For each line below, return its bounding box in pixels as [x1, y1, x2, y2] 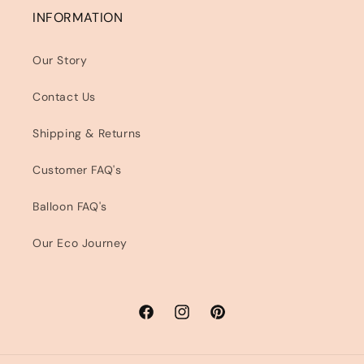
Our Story [32, 53, 88, 67]
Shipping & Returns [32, 126, 141, 141]
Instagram [172, 313, 229, 328]
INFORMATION [32, 9, 123, 26]
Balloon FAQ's [32, 199, 107, 214]
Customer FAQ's [32, 162, 122, 177]
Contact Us [32, 89, 96, 104]
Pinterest [208, 313, 259, 328]
